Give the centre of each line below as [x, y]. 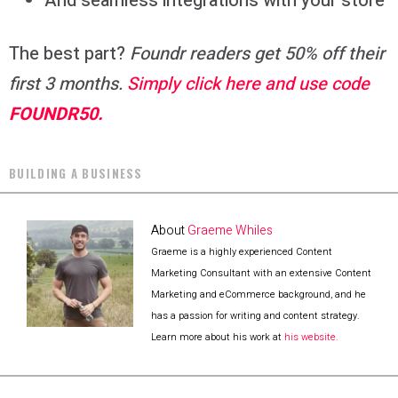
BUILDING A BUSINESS [76, 174]
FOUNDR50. [56, 115]
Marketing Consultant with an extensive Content [261, 274]
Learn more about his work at [218, 338]
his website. [311, 338]
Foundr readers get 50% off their [257, 54]
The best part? [69, 54]
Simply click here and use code [248, 84]
